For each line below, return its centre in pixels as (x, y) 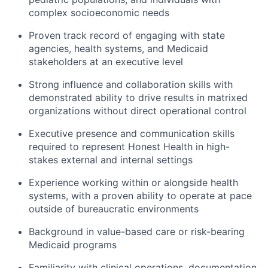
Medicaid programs (73, 245)
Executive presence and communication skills (132, 134)
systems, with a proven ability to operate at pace (140, 196)
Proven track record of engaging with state (127, 36)
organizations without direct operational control (138, 111)
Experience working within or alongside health (133, 183)
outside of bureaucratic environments (114, 209)
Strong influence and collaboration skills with (131, 85)
